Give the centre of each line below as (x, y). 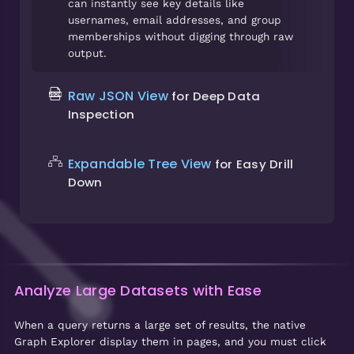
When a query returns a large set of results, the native (160, 324)
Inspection (101, 114)
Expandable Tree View (141, 164)
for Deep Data (216, 96)
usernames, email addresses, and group (174, 19)
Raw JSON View (120, 96)
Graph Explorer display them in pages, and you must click (170, 341)
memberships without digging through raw (180, 36)
